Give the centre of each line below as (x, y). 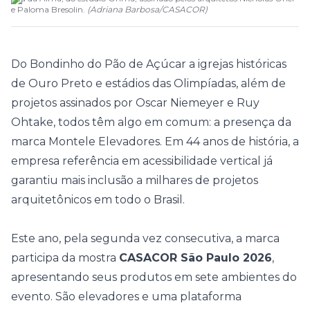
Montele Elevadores (104, 142)
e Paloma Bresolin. (48, 9)
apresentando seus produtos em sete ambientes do (154, 277)
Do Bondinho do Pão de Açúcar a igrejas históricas (149, 64)
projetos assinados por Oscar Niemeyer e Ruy (135, 103)
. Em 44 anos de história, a (229, 142)
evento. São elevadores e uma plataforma (126, 297)
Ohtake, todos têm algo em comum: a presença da (151, 122)
